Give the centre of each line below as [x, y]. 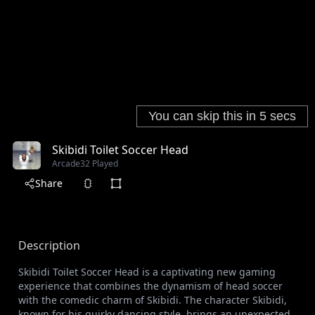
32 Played [99, 164]
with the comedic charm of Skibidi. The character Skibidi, [153, 300]
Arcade [66, 164]
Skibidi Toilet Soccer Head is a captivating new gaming [147, 272]
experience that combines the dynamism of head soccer [150, 286]
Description [49, 246]
